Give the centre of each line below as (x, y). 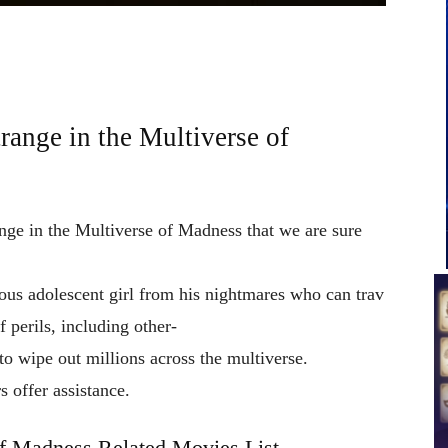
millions (118, 357)
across (175, 357)
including (97, 325)
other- (155, 325)
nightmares (247, 293)
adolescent (68, 293)
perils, (36, 325)
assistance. (91, 389)
